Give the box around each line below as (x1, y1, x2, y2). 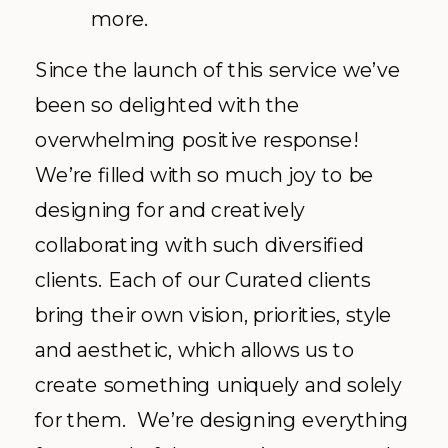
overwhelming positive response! (35, 127, 363, 153)
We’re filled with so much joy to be (35, 162, 374, 188)
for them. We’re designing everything (35, 407, 409, 433)
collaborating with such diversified (35, 232, 364, 258)
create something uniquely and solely (35, 372, 402, 398)
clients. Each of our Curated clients (35, 267, 371, 293)
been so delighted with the (35, 92, 300, 118)
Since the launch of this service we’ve (35, 57, 401, 83)
